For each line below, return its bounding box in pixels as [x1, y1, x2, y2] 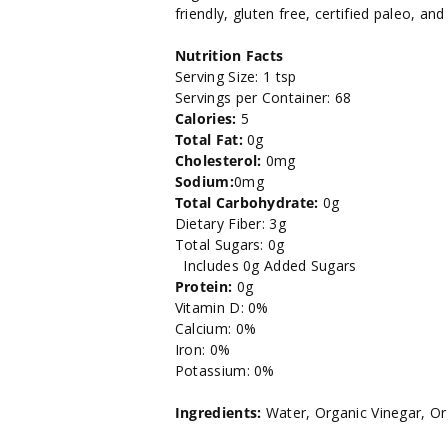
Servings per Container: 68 [174, 87, 352, 107]
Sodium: [174, 171, 234, 191]
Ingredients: [174, 402, 266, 422]
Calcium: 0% [174, 318, 257, 338]
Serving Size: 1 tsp [174, 66, 297, 86]
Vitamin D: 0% [174, 297, 269, 317]
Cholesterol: [174, 150, 262, 170]
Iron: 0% [174, 339, 231, 359]
